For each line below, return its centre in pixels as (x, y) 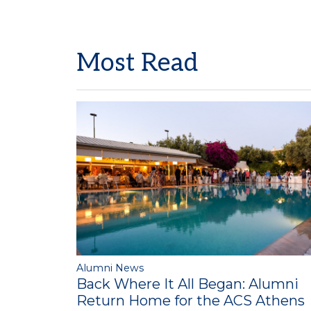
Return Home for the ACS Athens (191, 300)
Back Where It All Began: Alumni (187, 284)
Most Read (137, 64)
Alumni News (110, 268)
